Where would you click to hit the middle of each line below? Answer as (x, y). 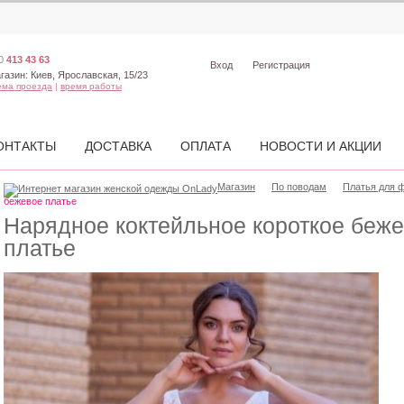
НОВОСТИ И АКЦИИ (321, 146)
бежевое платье (40, 201)
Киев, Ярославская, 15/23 (88, 75)
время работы (91, 86)
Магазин (236, 187)
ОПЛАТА (206, 146)
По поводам (299, 187)
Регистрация (281, 65)
